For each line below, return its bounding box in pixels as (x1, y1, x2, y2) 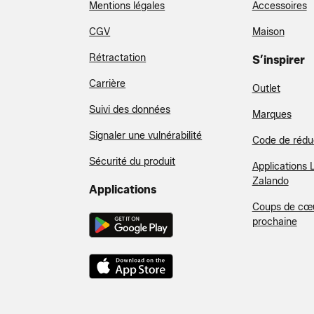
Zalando (252, 175, 289, 187)
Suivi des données (89, 104, 171, 116)
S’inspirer (252, 53, 305, 67)
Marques (252, 109, 292, 121)
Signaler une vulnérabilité (89, 130, 203, 142)
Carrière (89, 78, 126, 90)
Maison (252, 26, 285, 38)
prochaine (252, 216, 297, 228)
